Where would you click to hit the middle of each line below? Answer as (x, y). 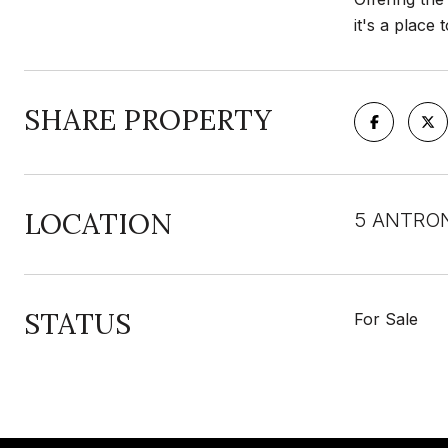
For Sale (386, 319)
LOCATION (98, 224)
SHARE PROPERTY (148, 120)
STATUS (77, 324)
